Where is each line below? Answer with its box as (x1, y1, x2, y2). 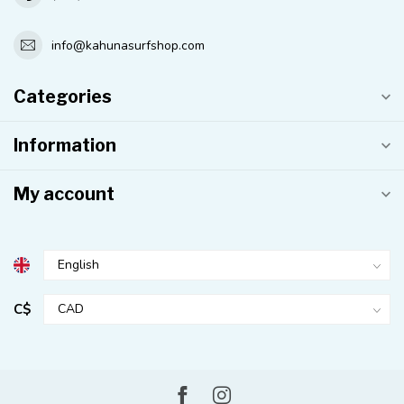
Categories (14, 86, 112, 108)
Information (14, 134, 116, 157)
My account (14, 183, 115, 206)
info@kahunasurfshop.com (51, 36, 205, 54)
